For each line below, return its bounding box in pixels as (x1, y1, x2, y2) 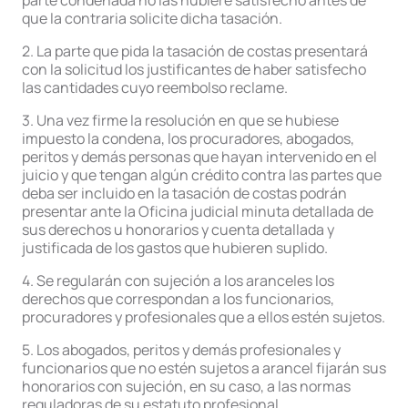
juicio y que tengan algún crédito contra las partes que (22, 165, 382, 185)
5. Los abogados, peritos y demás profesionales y (22, 340, 341, 360)
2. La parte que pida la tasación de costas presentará (22, 41, 368, 61)
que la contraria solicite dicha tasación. (22, 8, 282, 28)
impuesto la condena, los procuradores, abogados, (22, 128, 354, 148)
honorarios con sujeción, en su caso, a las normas (22, 376, 351, 396)
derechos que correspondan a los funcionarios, (22, 289, 334, 309)
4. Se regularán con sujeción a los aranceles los (22, 270, 334, 291)
